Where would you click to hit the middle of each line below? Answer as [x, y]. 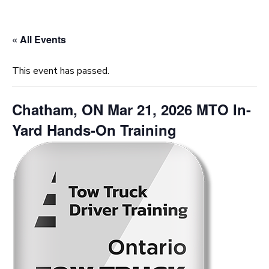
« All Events [39, 39]
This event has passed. [61, 71]
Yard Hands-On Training [94, 130]
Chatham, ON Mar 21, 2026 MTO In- [131, 109]
